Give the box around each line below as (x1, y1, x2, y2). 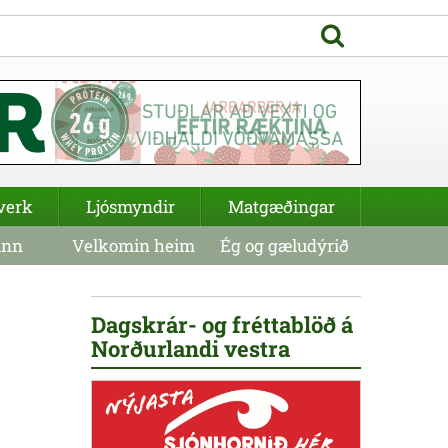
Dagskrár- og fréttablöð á (91, 310, 353, 339)
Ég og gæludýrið (220, 234, 349, 257)
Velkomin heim (71, 234, 195, 257)
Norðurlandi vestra (91, 334, 290, 363)
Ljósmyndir (85, 195, 175, 218)
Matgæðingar (227, 195, 335, 218)
